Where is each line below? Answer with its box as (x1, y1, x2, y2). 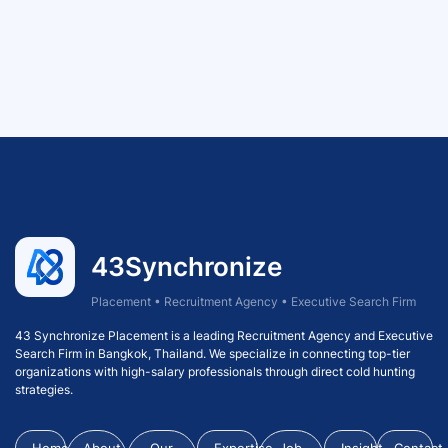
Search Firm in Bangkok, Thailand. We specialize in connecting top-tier (15, 346, 410, 361)
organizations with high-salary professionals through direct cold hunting (15, 364, 415, 379)
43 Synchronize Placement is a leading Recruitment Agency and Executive (15, 328, 433, 343)
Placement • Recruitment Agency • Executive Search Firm (91, 294, 417, 309)
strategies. (15, 382, 73, 397)
